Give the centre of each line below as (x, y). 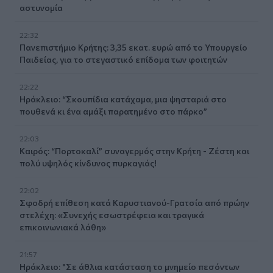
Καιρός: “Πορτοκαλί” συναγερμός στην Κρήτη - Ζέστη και (134, 151)
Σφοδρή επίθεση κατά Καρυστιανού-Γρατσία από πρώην (134, 202)
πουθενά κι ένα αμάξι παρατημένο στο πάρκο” (113, 111)
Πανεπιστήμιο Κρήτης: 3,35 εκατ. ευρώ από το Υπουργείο (133, 47)
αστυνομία (41, 7)
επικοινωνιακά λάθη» (63, 227)
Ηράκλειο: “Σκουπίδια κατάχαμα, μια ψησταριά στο (123, 99)
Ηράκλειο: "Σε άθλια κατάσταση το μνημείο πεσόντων (129, 266)
